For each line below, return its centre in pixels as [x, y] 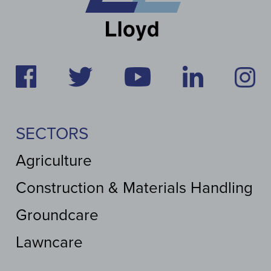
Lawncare [49, 243]
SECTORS [52, 134]
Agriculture [54, 161]
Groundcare [57, 215]
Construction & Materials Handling [134, 188]
